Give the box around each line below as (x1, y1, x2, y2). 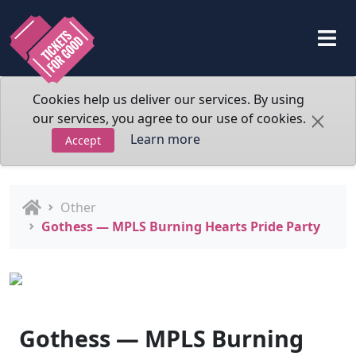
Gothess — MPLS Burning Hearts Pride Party (41, 218, 320, 235)
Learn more (130, 130, 200, 148)
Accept (65, 133, 101, 148)
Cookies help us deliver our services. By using (33, 91, 304, 108)
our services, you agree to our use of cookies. (33, 110, 306, 127)
